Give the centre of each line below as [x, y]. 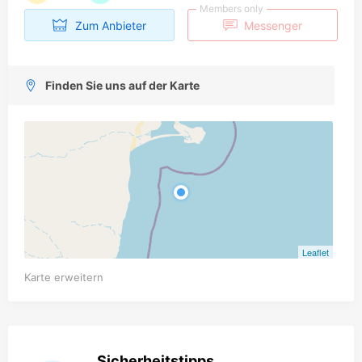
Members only [231, 8]
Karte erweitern [64, 277]
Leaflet [316, 252]
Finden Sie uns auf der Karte [122, 85]
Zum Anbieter [111, 25]
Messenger [273, 25]
